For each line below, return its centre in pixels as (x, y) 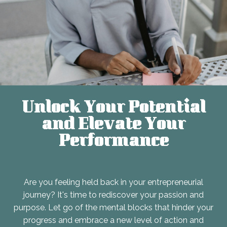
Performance (113, 143)
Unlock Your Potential (113, 109)
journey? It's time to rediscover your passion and (113, 195)
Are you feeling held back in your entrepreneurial (113, 182)
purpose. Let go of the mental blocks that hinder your (113, 208)
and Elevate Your (113, 126)
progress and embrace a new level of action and (113, 220)
